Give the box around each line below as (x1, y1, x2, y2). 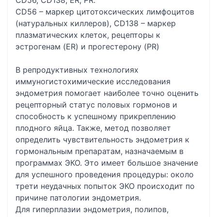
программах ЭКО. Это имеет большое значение (15, 158, 198, 168)
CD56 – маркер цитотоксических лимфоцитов (15, 7, 194, 16)
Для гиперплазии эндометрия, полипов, (15, 204, 169, 214)
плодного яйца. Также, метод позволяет (15, 123, 171, 133)
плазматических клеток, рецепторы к (15, 30, 160, 40)
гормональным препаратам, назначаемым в (15, 146, 184, 156)
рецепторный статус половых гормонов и (15, 100, 177, 109)
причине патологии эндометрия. (15, 193, 141, 202)
